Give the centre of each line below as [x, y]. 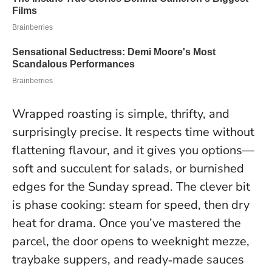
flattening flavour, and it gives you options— [133, 151]
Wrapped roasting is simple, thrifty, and [121, 114]
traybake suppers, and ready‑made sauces [128, 260]
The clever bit [213, 187]
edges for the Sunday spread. [94, 187]
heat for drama [53, 223]
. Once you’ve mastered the [167, 223]
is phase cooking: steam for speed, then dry [131, 205]
